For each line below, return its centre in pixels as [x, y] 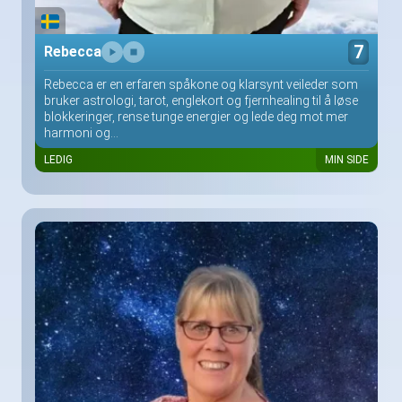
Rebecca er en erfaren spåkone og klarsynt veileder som [201, 84]
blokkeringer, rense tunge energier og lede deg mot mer [196, 116]
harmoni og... [81, 132]
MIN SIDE [347, 159]
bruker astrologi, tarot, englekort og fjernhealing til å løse [201, 100]
